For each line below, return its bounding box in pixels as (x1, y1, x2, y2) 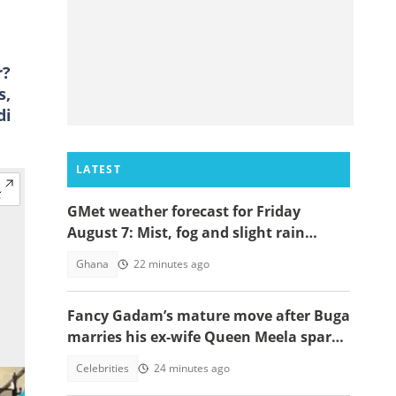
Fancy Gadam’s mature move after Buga (67, 306, 350, 325)
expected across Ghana (67, 244, 230, 263)
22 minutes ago (133, 256, 209, 271)
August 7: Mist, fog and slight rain (67, 223, 305, 242)
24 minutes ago (154, 361, 230, 376)
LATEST (76, 162, 121, 177)
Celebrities (76, 361, 129, 376)
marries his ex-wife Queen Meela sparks (67, 327, 347, 346)
